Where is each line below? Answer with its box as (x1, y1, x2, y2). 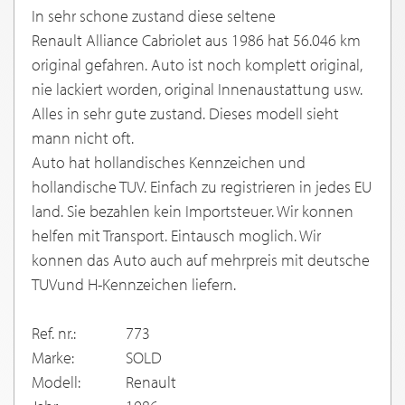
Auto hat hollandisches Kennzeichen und (32, 151, 306, 173)
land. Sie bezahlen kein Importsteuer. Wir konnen (32, 200, 353, 221)
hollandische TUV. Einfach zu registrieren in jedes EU (32, 175, 372, 197)
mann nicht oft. (32, 127, 134, 148)
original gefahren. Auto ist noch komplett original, (32, 53, 363, 75)
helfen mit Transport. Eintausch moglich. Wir (32, 224, 321, 246)
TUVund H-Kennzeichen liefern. (32, 273, 236, 295)
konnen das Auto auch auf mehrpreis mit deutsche (32, 249, 370, 270)
